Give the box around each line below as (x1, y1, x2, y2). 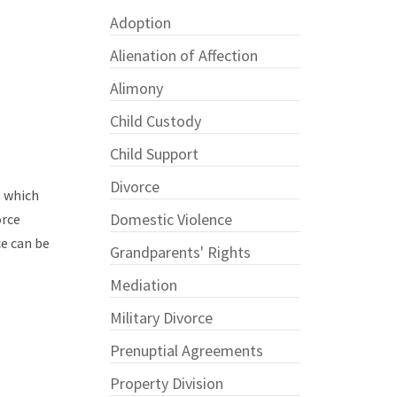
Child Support (110, 143, 199, 164)
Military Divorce (110, 307, 214, 328)
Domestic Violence (110, 208, 233, 230)
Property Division (110, 372, 224, 393)
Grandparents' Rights (110, 241, 252, 262)
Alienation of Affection (110, 44, 259, 66)
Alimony (110, 77, 164, 98)
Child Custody (110, 110, 202, 131)
